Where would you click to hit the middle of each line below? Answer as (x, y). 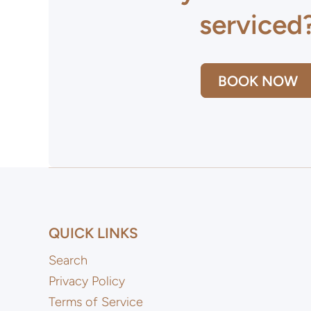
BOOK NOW (258, 81)
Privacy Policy (87, 281)
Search (68, 261)
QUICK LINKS (93, 233)
